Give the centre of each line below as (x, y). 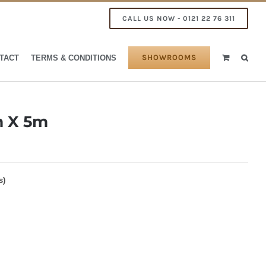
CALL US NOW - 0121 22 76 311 (179, 18)
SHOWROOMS (169, 57)
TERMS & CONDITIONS (74, 58)
